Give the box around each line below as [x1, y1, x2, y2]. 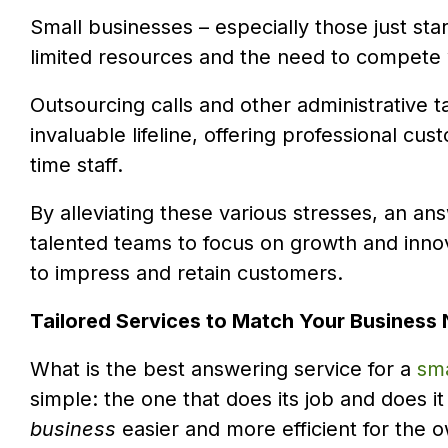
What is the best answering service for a [30, 357, 417, 382]
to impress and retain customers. [30, 261, 343, 286]
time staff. [30, 153, 123, 178]
